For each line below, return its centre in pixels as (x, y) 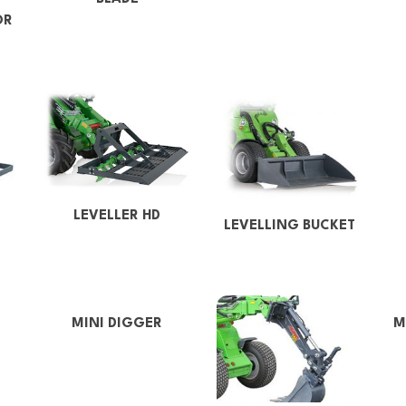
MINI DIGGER (117, 324)
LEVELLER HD (117, 217)
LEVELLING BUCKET (289, 227)
